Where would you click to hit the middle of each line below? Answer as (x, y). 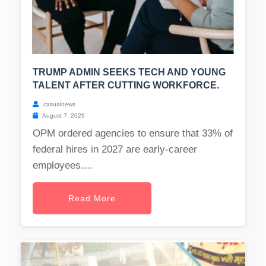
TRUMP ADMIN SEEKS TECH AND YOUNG (129, 72)
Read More (92, 199)
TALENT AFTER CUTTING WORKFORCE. (126, 85)
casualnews (58, 104)
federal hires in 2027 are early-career (115, 150)
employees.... (63, 166)
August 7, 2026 (63, 116)
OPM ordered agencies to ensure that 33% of (133, 134)
